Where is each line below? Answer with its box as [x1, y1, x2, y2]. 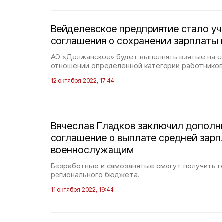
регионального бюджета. [51, 170, 140, 179]
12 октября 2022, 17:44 [51, 77, 114, 84]
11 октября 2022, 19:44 [51, 186, 114, 193]
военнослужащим [51, 144, 134, 156]
